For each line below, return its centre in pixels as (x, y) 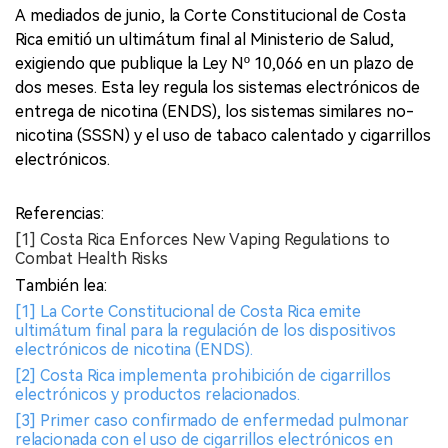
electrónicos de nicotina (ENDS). (134, 349)
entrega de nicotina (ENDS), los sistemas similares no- (214, 111)
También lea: (61, 285)
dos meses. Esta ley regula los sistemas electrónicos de (217, 87)
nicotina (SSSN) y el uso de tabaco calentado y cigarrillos (223, 135)
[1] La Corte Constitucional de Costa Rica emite (188, 311)
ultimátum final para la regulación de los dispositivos (205, 330)
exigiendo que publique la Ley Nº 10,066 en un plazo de (214, 63)
